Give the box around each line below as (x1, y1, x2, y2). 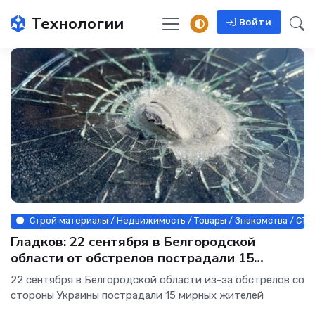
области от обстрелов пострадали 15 (11, 248, 254, 267)
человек (11, 264, 64, 283)
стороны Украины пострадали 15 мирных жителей (11, 288, 264, 302)
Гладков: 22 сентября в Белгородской (11, 232, 255, 251)
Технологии (31, 13, 124, 34)
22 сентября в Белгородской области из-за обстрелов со (11, 273, 304, 286)
